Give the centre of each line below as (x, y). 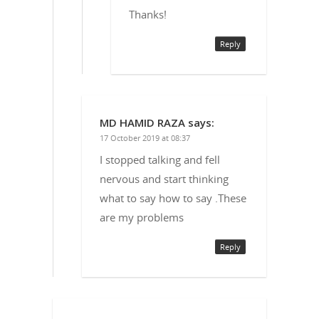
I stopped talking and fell (160, 159)
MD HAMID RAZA (142, 122)
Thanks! (148, 14)
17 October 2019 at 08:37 (145, 137)
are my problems (142, 217)
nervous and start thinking (164, 178)
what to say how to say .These (173, 198)
